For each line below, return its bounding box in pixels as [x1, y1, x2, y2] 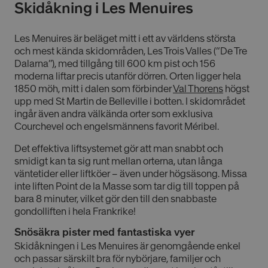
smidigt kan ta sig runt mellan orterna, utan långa [14, 155, 223, 167]
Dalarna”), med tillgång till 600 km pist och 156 [14, 57, 215, 70]
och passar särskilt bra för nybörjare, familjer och [14, 252, 221, 265]
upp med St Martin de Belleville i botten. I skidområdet [14, 95, 245, 108]
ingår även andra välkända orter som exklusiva [14, 108, 213, 120]
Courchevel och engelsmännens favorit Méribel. [14, 120, 219, 133]
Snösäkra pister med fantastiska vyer [14, 226, 194, 239]
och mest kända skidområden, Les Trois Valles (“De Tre [14, 45, 247, 57]
